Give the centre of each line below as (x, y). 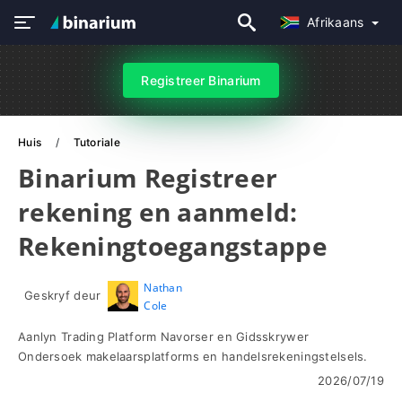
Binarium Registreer (148, 178)
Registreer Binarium (201, 80)
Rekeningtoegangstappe (173, 246)
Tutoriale (97, 142)
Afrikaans (337, 22)
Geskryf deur (63, 295)
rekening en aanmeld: (158, 212)
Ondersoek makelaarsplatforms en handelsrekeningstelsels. (193, 356)
